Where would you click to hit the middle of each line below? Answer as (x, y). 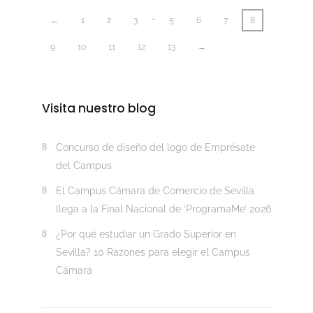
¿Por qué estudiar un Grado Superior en (146, 234)
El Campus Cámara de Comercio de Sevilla (155, 191)
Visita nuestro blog (99, 109)
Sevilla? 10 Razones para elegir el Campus (153, 253)
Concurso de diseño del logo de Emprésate (155, 148)
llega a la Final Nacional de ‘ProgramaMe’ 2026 (163, 209)
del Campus (83, 166)
